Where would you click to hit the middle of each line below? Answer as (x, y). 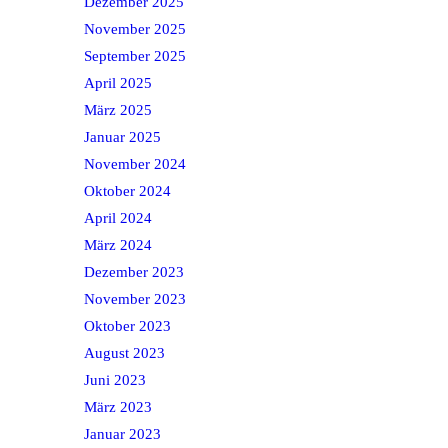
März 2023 (118, 407)
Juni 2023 (115, 380)
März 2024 (118, 245)
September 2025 (135, 56)
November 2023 (135, 299)
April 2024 (118, 218)
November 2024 (135, 164)
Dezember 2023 (134, 272)
